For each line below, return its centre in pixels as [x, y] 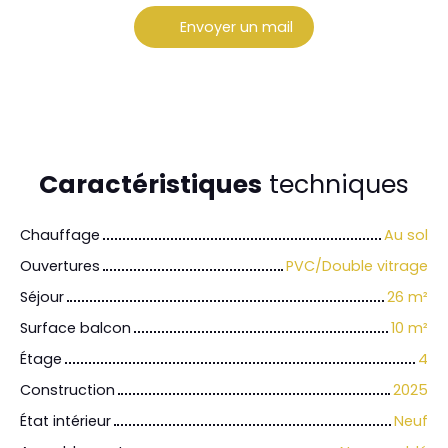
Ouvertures [60, 266]
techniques [335, 185]
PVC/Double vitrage [357, 266]
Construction [67, 390]
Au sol [406, 235]
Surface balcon [75, 328]
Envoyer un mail [236, 26]
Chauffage [60, 235]
